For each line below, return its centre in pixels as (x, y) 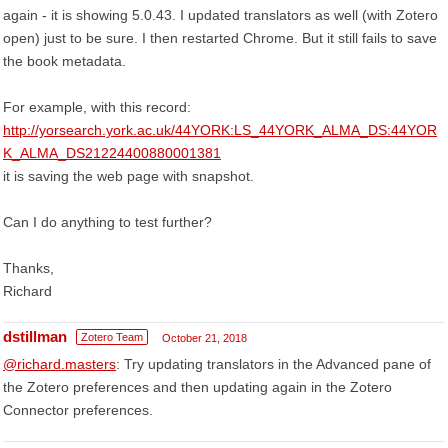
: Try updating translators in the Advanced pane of (273, 364)
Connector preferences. (78, 410)
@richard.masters (59, 364)
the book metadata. (64, 61)
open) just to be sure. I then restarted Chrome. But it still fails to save (220, 38)
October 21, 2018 (204, 338)
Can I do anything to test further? (107, 222)
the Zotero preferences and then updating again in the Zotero (197, 387)
